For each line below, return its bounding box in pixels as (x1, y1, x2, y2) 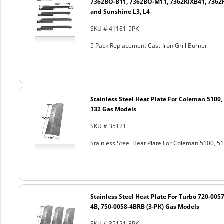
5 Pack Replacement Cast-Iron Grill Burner (90, 41, 207, 50)
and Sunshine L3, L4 (90, 7, 150, 16)
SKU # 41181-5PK (90, 24, 139, 33)
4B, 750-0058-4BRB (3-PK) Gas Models (90, 202, 199, 211)
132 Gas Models (90, 105, 136, 113)
